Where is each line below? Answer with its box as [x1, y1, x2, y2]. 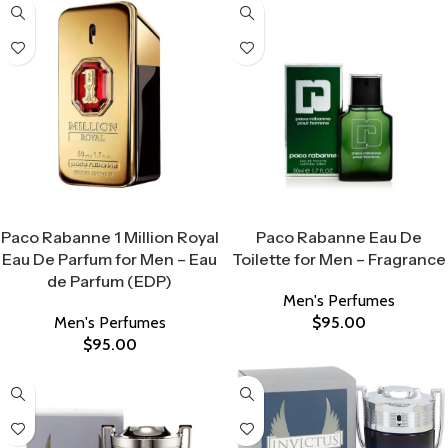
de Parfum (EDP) [47, 271, 172, 291]
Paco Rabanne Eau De [255, 227, 422, 247]
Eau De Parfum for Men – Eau [2, 249, 217, 269]
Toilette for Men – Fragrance [231, 249, 446, 269]
